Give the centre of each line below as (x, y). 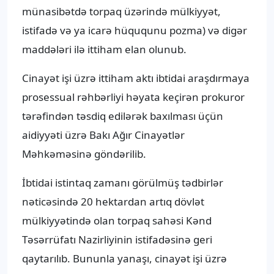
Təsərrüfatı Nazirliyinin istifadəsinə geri (117, 240)
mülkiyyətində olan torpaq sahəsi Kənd (117, 221)
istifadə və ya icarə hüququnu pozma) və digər (135, 31)
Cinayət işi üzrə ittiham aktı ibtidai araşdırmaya (136, 78)
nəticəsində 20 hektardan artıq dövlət (113, 202)
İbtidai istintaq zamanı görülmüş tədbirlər (123, 183)
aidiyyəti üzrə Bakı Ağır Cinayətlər (103, 135)
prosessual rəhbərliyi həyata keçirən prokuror (133, 97)
